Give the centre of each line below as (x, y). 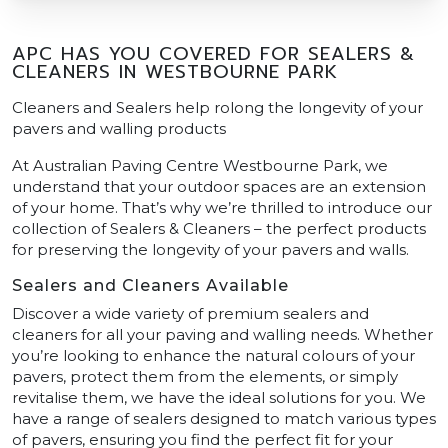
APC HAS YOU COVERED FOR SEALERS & (213, 53)
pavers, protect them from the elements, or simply (205, 376)
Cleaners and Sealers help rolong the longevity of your (217, 107)
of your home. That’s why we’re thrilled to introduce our (222, 207)
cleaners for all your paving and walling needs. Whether (222, 334)
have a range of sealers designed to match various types (224, 418)
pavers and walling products (119, 128)
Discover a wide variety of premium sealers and (190, 313)
